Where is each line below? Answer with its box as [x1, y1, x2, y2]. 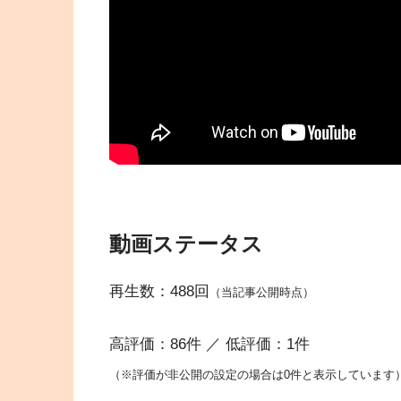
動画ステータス [109, 232, 263, 257]
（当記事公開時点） [209, 286, 314, 300]
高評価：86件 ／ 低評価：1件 [109, 335, 310, 353]
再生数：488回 [109, 283, 209, 301]
